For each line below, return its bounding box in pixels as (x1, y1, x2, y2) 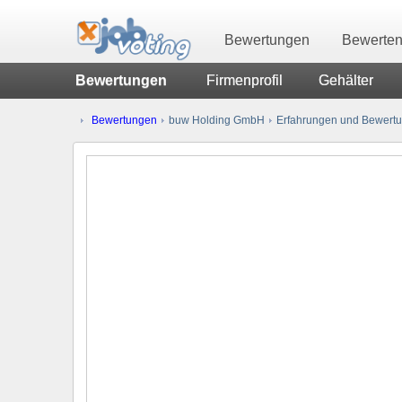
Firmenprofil (206, 73, 283, 88)
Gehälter (319, 73, 373, 88)
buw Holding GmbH (166, 114, 267, 126)
